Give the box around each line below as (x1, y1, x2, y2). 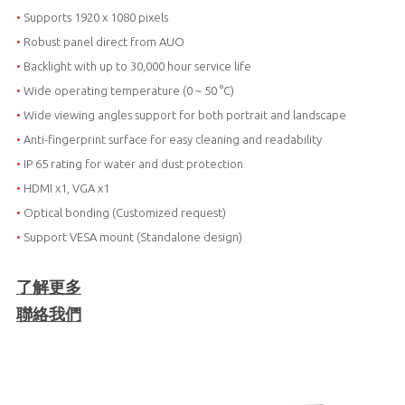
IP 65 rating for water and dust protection (20, 156, 243, 170)
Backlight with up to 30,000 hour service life (20, 59, 251, 72)
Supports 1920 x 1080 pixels (20, 10, 168, 24)
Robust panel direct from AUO (20, 34, 184, 48)
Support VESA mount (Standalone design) (20, 230, 242, 243)
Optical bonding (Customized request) (20, 205, 226, 219)
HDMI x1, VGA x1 (20, 181, 109, 194)
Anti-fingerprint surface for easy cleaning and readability (20, 132, 322, 146)
